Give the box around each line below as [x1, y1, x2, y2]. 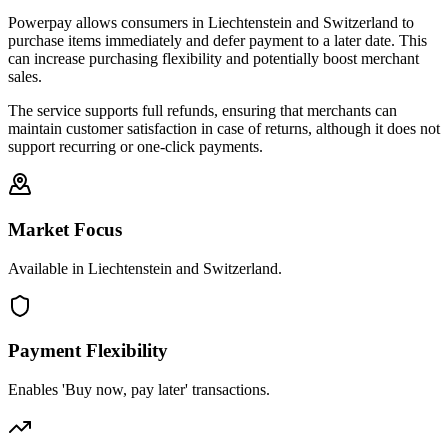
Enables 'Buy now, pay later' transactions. [8, 381, 270, 399]
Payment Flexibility [8, 340, 168, 362]
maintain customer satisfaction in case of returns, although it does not [8, 120, 440, 138]
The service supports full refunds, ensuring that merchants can [8, 102, 397, 120]
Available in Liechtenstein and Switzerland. [8, 259, 282, 277]
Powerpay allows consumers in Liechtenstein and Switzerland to [8, 14, 414, 32]
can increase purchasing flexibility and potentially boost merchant [8, 50, 419, 68]
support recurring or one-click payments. [8, 138, 263, 156]
